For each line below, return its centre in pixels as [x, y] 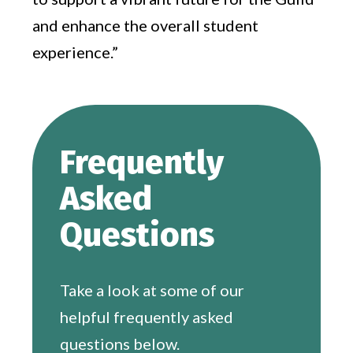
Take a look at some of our [152, 290]
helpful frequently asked [147, 316]
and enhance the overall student [146, 25]
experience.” [76, 52]
